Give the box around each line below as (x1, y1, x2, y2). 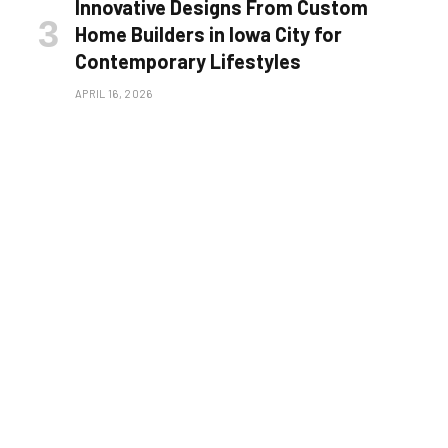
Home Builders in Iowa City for (75, 21, 342, 46)
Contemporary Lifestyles (75, 48, 301, 73)
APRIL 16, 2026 (75, 86, 153, 100)
